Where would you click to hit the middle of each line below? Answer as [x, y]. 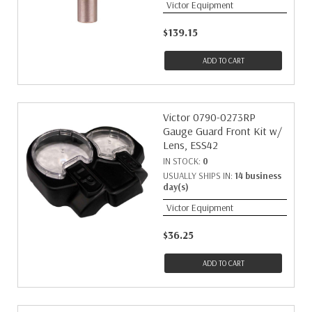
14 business [258, 175]
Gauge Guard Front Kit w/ [223, 131]
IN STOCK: [183, 161]
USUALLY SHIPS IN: [199, 175]
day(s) [176, 187]
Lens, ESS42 [190, 145]
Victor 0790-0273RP [209, 117]
